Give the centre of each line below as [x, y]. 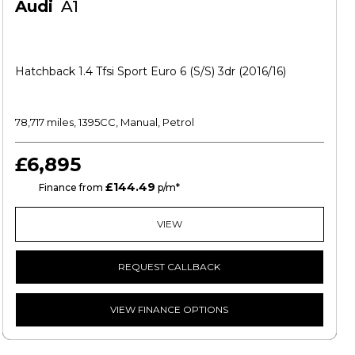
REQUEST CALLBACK [170, 266]
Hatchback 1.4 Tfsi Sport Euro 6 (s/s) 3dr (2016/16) [150, 71]
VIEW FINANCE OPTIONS [170, 309]
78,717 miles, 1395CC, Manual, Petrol [104, 122]
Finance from [71, 187]
